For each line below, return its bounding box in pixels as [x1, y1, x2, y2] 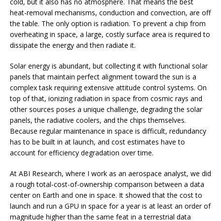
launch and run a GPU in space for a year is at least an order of [10, 201, 211, 211]
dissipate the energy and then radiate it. [10, 40, 136, 50]
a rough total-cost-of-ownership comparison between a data [10, 179, 204, 189]
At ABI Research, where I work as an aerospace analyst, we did [10, 168, 211, 178]
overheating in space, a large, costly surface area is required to [10, 29, 210, 39]
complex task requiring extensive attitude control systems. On [10, 82, 207, 92]
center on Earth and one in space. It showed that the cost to [10, 190, 202, 200]
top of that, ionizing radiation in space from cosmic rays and [10, 93, 202, 103]
